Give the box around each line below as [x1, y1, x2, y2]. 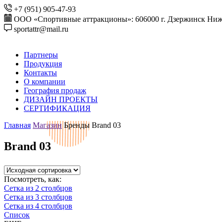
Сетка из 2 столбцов [4, 183, 72, 192]
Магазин [33, 121, 62, 129]
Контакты [24, 68, 57, 77]
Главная [4, 121, 31, 129]
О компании [24, 77, 65, 86]
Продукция [24, 59, 62, 68]
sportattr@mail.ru [14, 25, 68, 33]
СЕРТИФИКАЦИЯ [24, 104, 91, 112]
